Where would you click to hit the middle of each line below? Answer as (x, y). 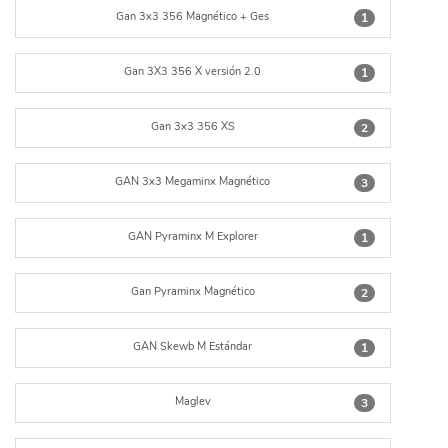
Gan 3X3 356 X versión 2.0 (193, 71)
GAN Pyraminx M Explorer (192, 236)
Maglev (192, 401)
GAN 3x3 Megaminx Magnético (193, 181)
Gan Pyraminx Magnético (192, 291)
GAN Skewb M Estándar (193, 346)
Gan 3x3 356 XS (192, 126)
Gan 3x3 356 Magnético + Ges (193, 16)
